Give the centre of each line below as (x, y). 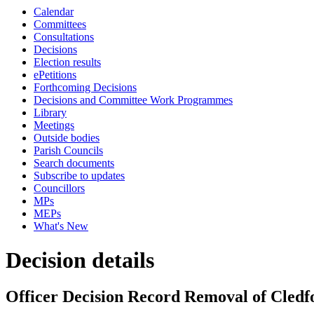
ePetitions (55, 75)
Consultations (64, 37)
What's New (61, 226)
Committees (60, 24)
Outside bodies (67, 138)
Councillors (59, 188)
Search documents (74, 163)
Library (50, 112)
